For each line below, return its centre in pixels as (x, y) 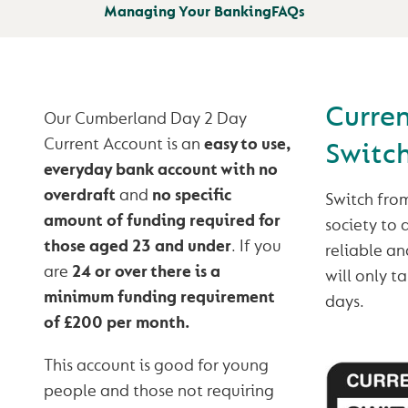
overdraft (79, 196)
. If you (256, 247)
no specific (191, 196)
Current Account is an (123, 145)
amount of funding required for (162, 221)
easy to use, (247, 145)
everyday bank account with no (160, 170)
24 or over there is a (146, 272)
